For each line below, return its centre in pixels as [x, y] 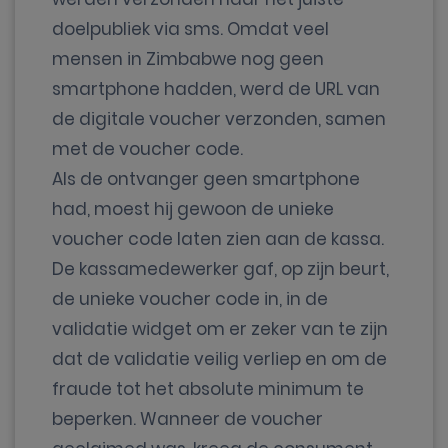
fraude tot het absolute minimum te [208, 389]
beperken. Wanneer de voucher [187, 419]
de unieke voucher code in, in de [190, 299]
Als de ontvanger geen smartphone [206, 179]
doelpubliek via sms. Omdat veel [190, 29]
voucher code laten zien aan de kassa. [218, 239]
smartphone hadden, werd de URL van [216, 89]
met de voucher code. [149, 149]
